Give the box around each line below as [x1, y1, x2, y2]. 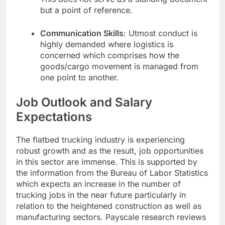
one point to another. [40, 72, 119, 83]
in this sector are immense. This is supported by [16, 157, 197, 167]
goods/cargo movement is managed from [40, 61, 198, 72]
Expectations [16, 109, 92, 125]
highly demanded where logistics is [40, 39, 173, 50]
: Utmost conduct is [124, 28, 197, 39]
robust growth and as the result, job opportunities [16, 146, 203, 156]
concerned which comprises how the [40, 50, 179, 61]
